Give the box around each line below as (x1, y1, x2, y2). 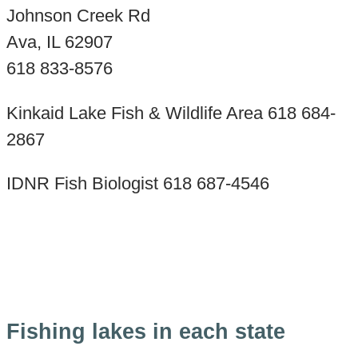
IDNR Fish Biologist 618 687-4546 (6, 173, 269, 194)
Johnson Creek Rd (6, 6, 150, 26)
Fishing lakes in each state (6, 320, 285, 344)
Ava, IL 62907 (6, 32, 113, 53)
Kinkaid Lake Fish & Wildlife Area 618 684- (6, 102, 336, 123)
